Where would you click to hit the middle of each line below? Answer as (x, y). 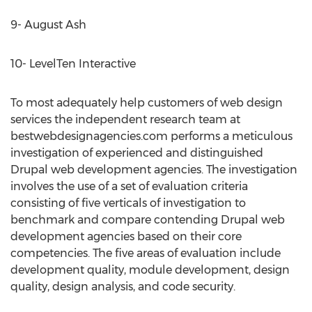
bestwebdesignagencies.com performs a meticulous (151, 136)
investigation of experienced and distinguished (137, 153)
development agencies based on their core (126, 236)
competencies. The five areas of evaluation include (146, 253)
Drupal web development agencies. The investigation (154, 170)
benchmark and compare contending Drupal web (148, 220)
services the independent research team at (125, 119)
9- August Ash (48, 25)
